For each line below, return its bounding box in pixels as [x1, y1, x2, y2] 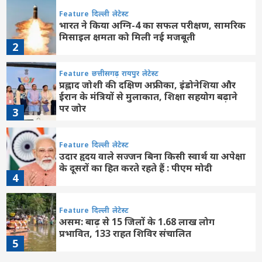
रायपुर [122, 68, 140, 78]
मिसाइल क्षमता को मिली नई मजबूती [59, 30, 196, 43]
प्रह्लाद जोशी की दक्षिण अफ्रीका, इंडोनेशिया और [59, 78, 236, 91]
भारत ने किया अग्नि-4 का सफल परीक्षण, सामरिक [59, 18, 246, 32]
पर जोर [59, 101, 87, 115]
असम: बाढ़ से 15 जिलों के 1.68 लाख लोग [59, 215, 215, 228]
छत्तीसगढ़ [92, 68, 119, 78]
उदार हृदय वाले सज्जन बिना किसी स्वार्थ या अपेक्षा [59, 149, 246, 163]
